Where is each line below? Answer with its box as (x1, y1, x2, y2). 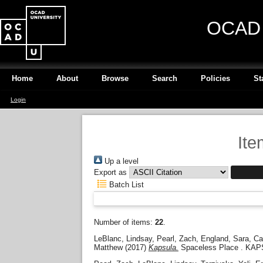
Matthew (94, 242, 123, 252)
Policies (201, 74, 230, 83)
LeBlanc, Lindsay (94, 234, 152, 243)
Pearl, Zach (157, 234, 196, 243)
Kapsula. (149, 242, 178, 252)
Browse (102, 74, 129, 83)
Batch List (107, 180, 144, 189)
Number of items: (94, 218, 155, 227)
